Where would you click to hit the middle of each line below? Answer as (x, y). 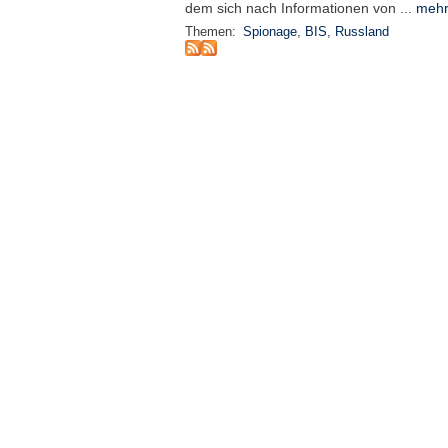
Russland (361, 32)
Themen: (212, 32)
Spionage (269, 32)
